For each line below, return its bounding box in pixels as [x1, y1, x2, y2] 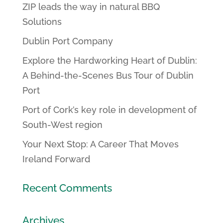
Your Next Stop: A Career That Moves [22, 139, 179, 150]
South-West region [22, 119, 103, 130]
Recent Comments [22, 182, 112, 195]
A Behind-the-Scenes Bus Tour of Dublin [22, 70, 194, 81]
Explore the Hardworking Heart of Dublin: [22, 55, 197, 66]
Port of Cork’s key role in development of [22, 105, 197, 115]
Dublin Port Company [22, 36, 113, 47]
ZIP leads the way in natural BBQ [22, 1, 160, 12]
